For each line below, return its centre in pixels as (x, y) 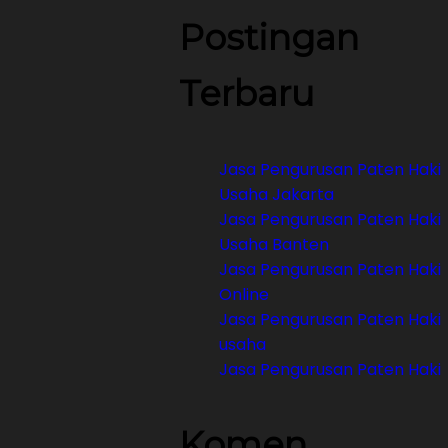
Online (244, 294)
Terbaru (247, 93)
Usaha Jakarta (277, 194)
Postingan (269, 37)
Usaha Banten (274, 244)
